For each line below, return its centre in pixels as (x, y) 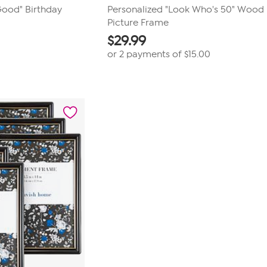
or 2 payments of (146, 54)
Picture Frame (138, 23)
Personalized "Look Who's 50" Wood (186, 10)
